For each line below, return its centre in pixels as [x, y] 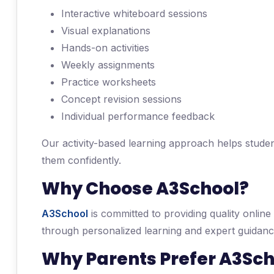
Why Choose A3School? [145, 189]
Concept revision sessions [121, 99]
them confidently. [81, 160]
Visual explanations [106, 31]
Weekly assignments [108, 65]
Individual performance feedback [138, 116]
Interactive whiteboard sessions [134, 13]
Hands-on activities [105, 48]
